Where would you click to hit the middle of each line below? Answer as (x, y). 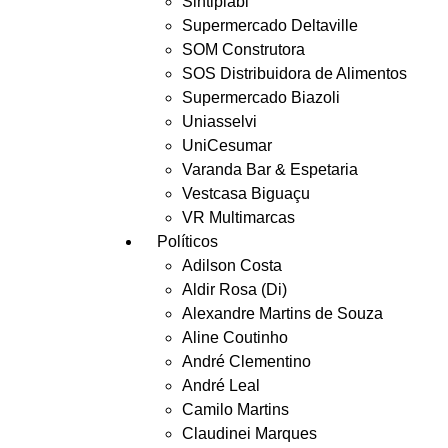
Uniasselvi (219, 121)
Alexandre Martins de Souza (282, 313)
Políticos (187, 241)
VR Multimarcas (238, 217)
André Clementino (246, 361)
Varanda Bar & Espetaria (270, 169)
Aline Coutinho (235, 337)
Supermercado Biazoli (261, 97)
